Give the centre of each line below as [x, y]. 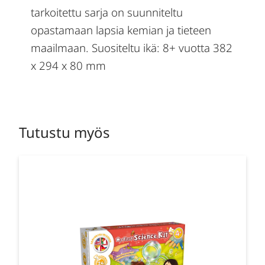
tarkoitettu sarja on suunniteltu [107, 12]
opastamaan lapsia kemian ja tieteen [121, 30]
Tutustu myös [65, 132]
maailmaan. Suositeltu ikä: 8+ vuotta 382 [132, 47]
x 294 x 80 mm [69, 65]
